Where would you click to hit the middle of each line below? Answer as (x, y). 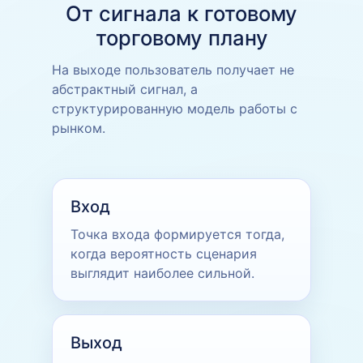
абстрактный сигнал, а (125, 89)
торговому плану (181, 37)
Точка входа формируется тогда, (177, 234)
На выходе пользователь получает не (173, 69)
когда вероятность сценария (164, 253)
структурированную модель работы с (175, 108)
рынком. (79, 128)
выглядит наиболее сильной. (162, 273)
